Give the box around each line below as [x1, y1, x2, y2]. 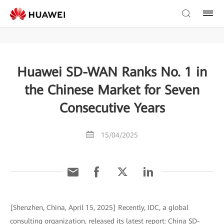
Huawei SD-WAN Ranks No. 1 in [17, 64, 207, 79]
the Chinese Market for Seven [24, 82, 199, 97]
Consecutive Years [59, 100, 165, 115]
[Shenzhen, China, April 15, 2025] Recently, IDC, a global [10, 203, 188, 211]
